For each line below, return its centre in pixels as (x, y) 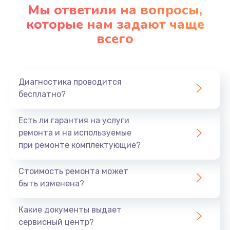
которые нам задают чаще (115, 24)
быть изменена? (51, 183)
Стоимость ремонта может (73, 171)
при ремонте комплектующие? (80, 145)
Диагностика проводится (70, 82)
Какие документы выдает (70, 209)
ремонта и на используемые (75, 132)
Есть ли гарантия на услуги (74, 120)
